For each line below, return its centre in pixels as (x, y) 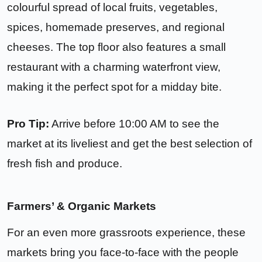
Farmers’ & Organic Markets (82, 206)
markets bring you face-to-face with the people (123, 252)
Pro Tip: (28, 123)
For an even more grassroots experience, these (126, 232)
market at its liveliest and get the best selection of (130, 143)
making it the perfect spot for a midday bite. (114, 87)
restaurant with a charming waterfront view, (114, 67)
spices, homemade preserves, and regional (116, 27)
